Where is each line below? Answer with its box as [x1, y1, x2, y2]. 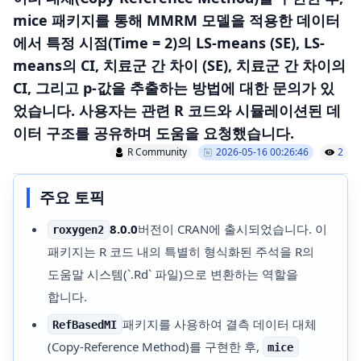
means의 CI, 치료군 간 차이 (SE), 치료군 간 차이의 [13, 56, 346, 75]
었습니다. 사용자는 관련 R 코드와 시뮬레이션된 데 [13, 101, 341, 120]
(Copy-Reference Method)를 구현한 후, [47, 338, 263, 355]
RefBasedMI [52, 317, 118, 331]
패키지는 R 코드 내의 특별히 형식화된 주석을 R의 [47, 243, 314, 259]
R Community [127, 145, 187, 159]
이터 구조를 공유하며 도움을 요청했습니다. [13, 123, 294, 143]
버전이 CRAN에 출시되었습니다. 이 [137, 221, 327, 237]
